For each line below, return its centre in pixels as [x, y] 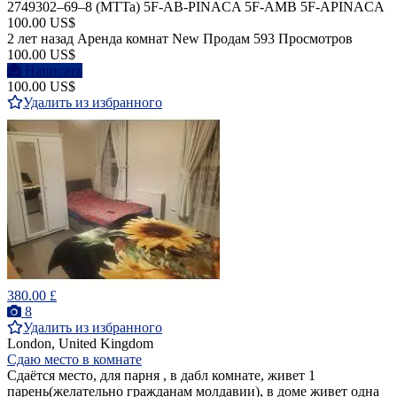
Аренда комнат [123, 38]
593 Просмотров [303, 38]
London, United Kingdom [80, 343]
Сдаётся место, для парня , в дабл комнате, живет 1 [161, 375]
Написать [54, 70]
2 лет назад [40, 38]
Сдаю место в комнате [74, 359]
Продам [226, 38]
